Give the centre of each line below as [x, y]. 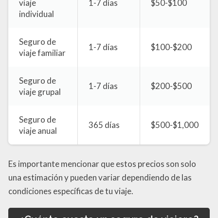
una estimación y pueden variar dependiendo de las [100, 177]
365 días [104, 125]
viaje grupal [40, 92]
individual [37, 14]
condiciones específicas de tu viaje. [71, 191]
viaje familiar [43, 53]
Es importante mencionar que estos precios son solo [102, 163]
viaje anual [38, 131]
